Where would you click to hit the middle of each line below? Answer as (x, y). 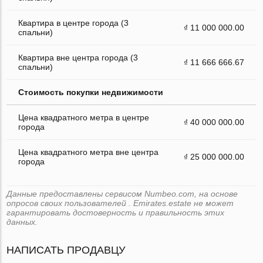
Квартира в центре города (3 (74, 23)
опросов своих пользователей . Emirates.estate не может (120, 203)
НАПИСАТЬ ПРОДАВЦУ (66, 250)
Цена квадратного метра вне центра (89, 152)
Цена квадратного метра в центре (84, 117)
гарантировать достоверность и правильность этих (116, 212)
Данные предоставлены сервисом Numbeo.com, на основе (122, 193)
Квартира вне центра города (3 (78, 57)
